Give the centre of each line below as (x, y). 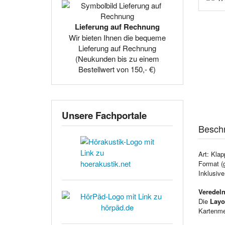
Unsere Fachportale (104, 115)
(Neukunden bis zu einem (117, 58)
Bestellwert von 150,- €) (117, 69)
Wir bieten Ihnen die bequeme (117, 37)
